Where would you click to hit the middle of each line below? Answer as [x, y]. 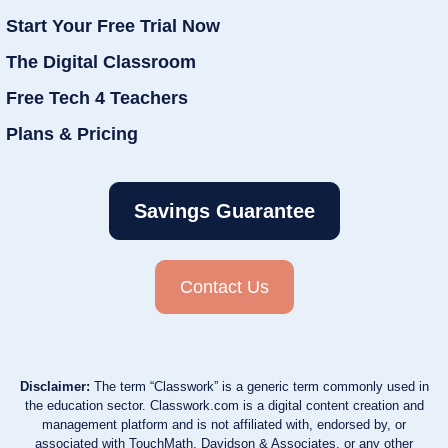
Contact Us [224, 286]
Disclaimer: [54, 386]
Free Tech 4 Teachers [97, 97]
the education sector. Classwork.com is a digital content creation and [224, 405]
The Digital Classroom [101, 61]
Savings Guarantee [224, 210]
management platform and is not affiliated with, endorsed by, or [224, 424]
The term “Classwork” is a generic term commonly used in [259, 386]
